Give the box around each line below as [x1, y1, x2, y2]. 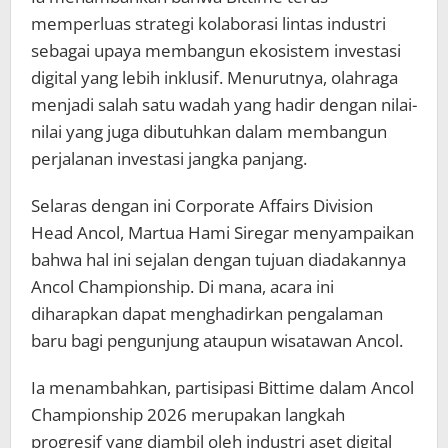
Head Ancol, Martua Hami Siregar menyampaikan [31, 221, 414, 245]
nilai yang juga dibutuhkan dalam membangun [31, 120, 387, 144]
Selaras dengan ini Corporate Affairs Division [31, 194, 373, 218]
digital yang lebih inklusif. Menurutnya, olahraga [31, 66, 398, 90]
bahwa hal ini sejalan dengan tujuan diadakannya [31, 248, 406, 272]
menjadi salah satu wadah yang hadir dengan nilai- [31, 93, 417, 117]
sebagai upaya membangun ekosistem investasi [31, 39, 401, 63]
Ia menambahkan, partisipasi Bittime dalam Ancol [31, 376, 414, 400]
